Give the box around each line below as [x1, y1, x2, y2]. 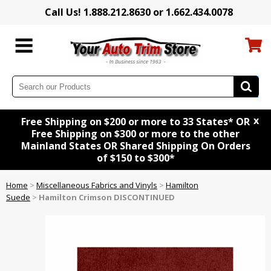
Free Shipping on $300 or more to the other [31, 127, 240, 141]
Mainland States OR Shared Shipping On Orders [21, 139, 250, 153]
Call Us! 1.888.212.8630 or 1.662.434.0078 [44, 5, 233, 19]
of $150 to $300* [96, 151, 175, 165]
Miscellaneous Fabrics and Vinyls [36, 180, 157, 191]
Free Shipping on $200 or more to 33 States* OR [21, 115, 250, 129]
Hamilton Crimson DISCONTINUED [39, 192, 175, 203]
